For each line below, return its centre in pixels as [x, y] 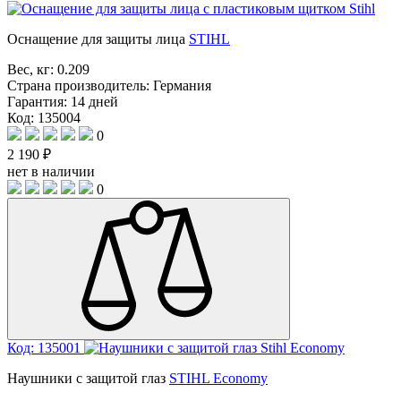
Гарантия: [39, 101]
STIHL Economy [218, 378]
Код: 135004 [44, 117]
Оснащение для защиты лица [96, 38]
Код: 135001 [44, 347]
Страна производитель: [80, 85]
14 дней [94, 101]
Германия [182, 85]
